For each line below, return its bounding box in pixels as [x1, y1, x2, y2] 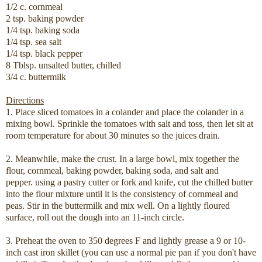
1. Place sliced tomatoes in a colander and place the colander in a [6, 107, 244, 118]
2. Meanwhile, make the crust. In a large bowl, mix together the [6, 154, 239, 164]
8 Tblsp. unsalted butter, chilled [6, 60, 121, 71]
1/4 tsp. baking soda [6, 25, 80, 36]
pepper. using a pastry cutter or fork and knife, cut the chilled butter [6, 177, 253, 188]
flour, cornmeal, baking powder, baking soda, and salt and [6, 166, 219, 176]
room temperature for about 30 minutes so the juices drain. [6, 130, 220, 141]
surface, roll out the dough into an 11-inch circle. [6, 212, 184, 223]
